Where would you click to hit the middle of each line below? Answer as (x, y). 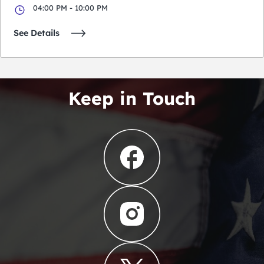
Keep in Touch (132, 99)
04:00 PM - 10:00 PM (70, 8)
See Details (37, 33)
